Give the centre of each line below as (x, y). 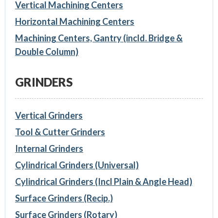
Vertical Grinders (49, 116)
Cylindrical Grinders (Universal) (77, 165)
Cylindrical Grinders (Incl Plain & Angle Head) (103, 182)
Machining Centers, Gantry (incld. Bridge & (99, 38)
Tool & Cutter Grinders (60, 132)
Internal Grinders (49, 149)
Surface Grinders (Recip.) (64, 198)
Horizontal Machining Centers (74, 22)
